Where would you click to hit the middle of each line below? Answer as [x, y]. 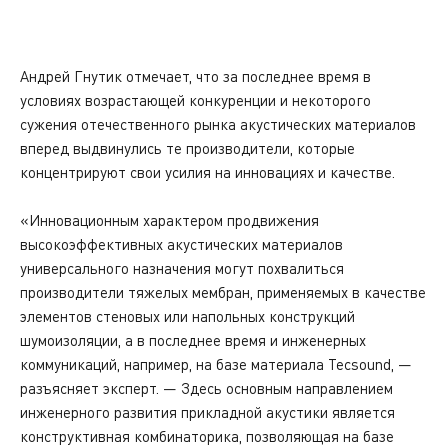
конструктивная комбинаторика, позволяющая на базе [207, 436]
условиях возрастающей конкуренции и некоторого [195, 100]
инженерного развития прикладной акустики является [207, 412]
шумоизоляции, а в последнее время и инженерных [193, 340]
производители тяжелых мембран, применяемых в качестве [223, 292]
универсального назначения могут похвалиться [182, 268]
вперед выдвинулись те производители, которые [187, 148]
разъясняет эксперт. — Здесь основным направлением [206, 388]
